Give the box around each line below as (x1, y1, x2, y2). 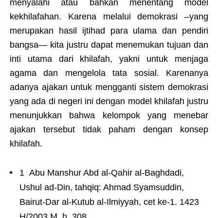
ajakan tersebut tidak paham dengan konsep (10, 125, 208, 135)
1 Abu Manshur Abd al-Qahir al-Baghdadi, (19, 168, 184, 178)
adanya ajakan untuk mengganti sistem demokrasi (10, 82, 208, 92)
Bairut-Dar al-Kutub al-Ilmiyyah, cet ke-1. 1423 (19, 197, 199, 207)
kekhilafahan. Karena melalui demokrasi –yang (10, 12, 208, 22)
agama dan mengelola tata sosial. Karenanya (10, 68, 208, 78)
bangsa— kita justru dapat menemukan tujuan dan (10, 40, 208, 50)
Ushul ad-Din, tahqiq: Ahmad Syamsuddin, (19, 182, 184, 193)
